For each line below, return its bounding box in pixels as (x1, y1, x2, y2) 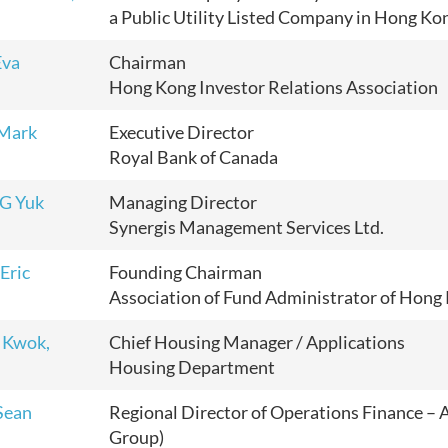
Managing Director (109, 191, 257, 213)
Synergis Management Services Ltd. (109, 216, 384, 238)
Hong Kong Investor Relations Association (109, 76, 438, 98)
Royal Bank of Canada (109, 146, 278, 168)
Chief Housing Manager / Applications (109, 331, 405, 353)
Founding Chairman (109, 261, 262, 283)
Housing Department (109, 356, 275, 378)
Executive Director (109, 121, 254, 143)
